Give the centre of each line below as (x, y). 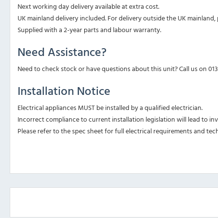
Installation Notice (64, 91)
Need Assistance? (62, 52)
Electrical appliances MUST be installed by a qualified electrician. (110, 108)
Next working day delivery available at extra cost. (88, 6)
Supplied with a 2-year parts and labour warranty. (89, 30)
